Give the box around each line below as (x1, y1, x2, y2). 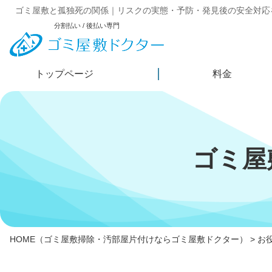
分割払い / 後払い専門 (54, 22, 120, 29)
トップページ (35, 69, 93, 80)
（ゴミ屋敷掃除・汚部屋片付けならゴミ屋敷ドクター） (35, 234, 248, 245)
